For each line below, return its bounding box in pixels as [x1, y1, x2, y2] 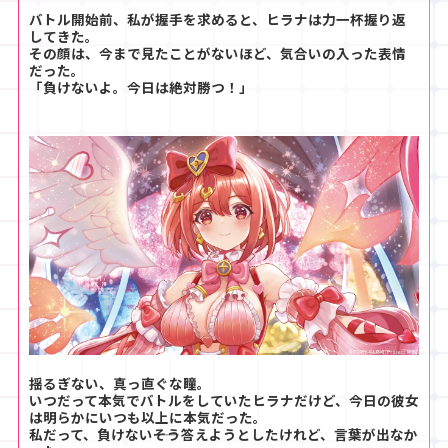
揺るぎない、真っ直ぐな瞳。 [29, 372, 211, 393]
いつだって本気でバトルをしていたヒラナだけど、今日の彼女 [29, 389, 419, 410]
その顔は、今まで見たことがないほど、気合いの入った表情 [29, 42, 406, 63]
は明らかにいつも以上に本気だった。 [29, 406, 267, 427]
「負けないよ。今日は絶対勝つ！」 [29, 76, 253, 97]
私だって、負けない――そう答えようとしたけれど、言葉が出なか [29, 423, 418, 444]
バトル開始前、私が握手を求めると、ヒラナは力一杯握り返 [29, 8, 406, 29]
